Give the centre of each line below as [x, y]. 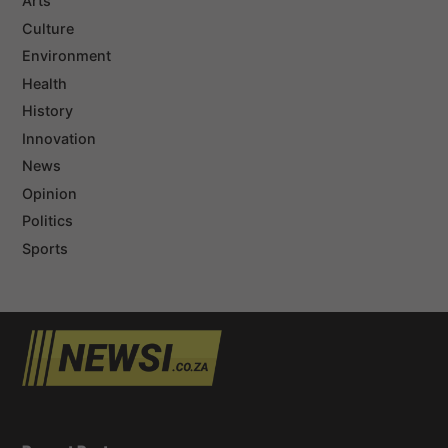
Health [45, 83]
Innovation [59, 138]
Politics [48, 221]
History [48, 111]
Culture [48, 28]
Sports [45, 248]
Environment [67, 56]
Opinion [50, 193]
